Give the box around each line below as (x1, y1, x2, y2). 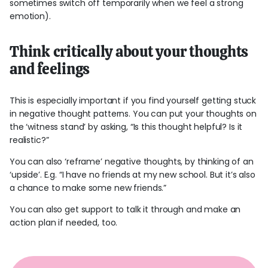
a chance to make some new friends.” (10, 181, 171, 194)
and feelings (10, 59, 90, 78)
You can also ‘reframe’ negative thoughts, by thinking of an (10, 155, 254, 167)
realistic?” (10, 133, 54, 146)
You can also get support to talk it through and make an (10, 203, 241, 215)
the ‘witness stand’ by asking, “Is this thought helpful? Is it (10, 120, 243, 133)
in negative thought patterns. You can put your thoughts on (10, 107, 257, 120)
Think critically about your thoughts (10, 41, 249, 61)
